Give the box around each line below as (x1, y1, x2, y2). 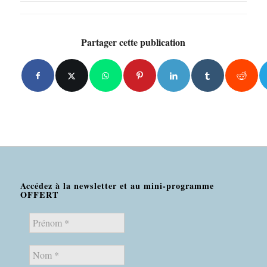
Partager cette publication (81, 35, 186, 49)
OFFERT (20, 188, 59, 201)
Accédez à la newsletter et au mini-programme (20, 179, 214, 192)
